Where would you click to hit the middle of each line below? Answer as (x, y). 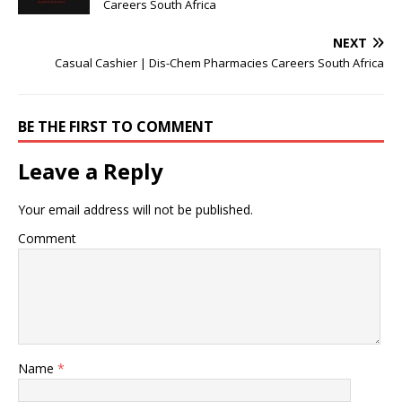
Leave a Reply (91, 171)
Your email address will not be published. (135, 210)
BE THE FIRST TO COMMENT (116, 127)
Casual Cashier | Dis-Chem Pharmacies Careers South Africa (219, 63)
